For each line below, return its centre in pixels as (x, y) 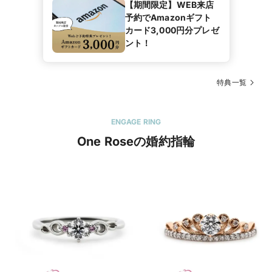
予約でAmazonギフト (168, 18)
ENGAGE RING (136, 122)
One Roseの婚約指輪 (136, 142)
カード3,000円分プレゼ (172, 30)
